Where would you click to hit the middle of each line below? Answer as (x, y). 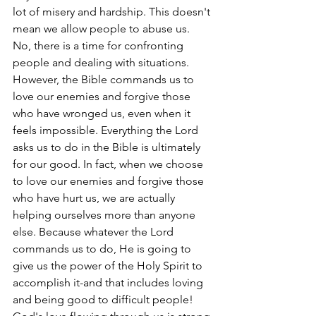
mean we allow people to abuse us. (103, 29)
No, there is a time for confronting (99, 45)
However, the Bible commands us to (105, 79)
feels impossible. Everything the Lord (107, 130)
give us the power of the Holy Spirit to (109, 266)
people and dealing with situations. (102, 62)
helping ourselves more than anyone (105, 215)
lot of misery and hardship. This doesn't (113, 12)
